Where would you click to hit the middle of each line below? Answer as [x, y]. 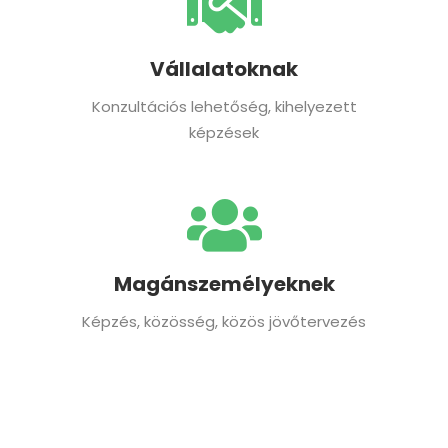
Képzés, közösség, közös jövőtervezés [224, 321]
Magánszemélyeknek [224, 283]
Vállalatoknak [224, 68]
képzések [224, 132]
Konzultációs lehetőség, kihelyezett [224, 106]
